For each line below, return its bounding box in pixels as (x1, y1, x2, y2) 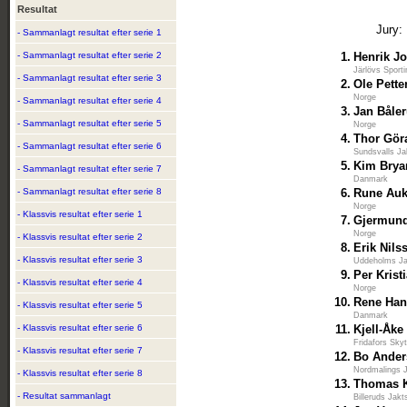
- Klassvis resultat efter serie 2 (17, 232, 143, 242)
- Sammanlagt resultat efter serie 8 (17, 186, 162, 196)
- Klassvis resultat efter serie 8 (17, 368, 143, 378)
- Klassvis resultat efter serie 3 (17, 254, 143, 264)
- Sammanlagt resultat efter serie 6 (17, 141, 162, 151)
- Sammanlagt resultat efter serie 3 (17, 73, 162, 83)
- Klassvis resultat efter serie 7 (17, 345, 143, 355)
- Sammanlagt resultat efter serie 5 (17, 118, 162, 128)
